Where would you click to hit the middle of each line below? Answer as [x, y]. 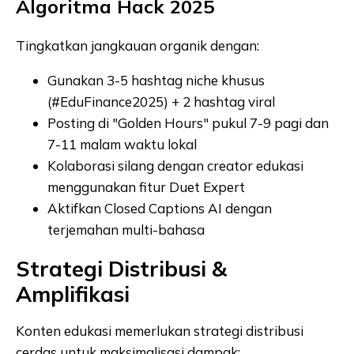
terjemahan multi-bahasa [126, 229]
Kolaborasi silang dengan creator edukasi [175, 165]
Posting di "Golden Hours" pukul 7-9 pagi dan [188, 122]
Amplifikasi [73, 294]
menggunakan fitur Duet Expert [146, 186]
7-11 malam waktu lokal [122, 144]
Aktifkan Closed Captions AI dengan [160, 208]
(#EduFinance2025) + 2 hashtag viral [161, 101]
